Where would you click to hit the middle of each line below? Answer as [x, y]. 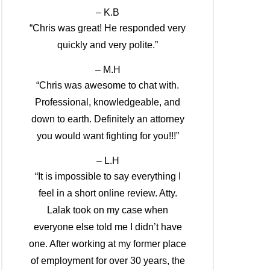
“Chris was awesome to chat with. [108, 86]
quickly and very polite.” [108, 45]
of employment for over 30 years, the [108, 261]
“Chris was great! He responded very [108, 28]
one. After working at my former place [108, 244]
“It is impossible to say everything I [108, 177]
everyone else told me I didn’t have [108, 227]
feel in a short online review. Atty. [108, 193]
